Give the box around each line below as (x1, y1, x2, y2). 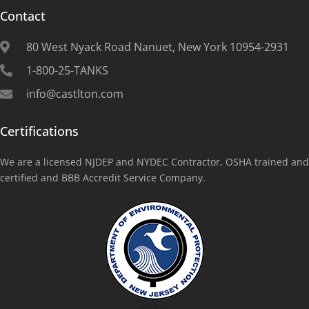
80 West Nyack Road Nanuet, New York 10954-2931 (26, 39, 289, 55)
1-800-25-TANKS (26, 63, 108, 79)
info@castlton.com (26, 86, 123, 102)
